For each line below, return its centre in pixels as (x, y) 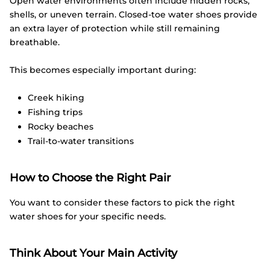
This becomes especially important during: (103, 70)
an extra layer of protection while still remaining (115, 29)
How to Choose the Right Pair (90, 177)
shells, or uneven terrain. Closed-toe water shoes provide (133, 15)
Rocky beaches (61, 127)
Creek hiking (56, 98)
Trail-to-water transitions (81, 141)
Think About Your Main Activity (93, 253)
